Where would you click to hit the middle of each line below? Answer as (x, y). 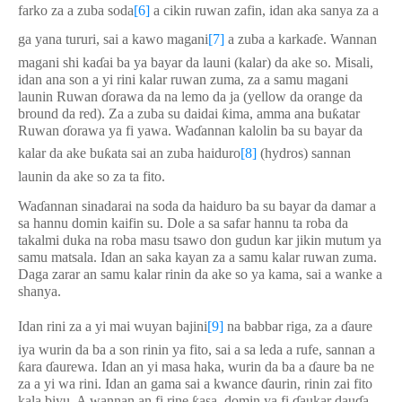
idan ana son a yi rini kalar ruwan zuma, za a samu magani (183, 79)
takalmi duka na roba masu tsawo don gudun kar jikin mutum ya (200, 240)
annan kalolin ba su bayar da (282, 131)
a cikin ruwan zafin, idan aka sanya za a (266, 10)
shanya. (39, 291)
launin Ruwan (60, 96)
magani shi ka (57, 62)
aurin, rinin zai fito (320, 384)
